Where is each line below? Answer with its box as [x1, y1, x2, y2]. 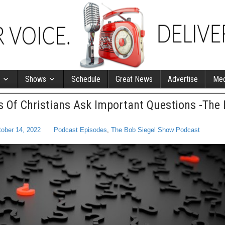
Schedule [71, 74, 100, 84]
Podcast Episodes [54, 126, 107, 134]
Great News [116, 74, 153, 84]
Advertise [168, 74, 198, 84]
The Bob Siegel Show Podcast [111, 126, 200, 134]
